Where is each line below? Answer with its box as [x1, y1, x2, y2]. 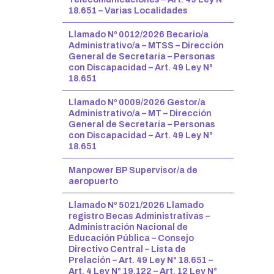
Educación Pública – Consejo [68, 233, 194, 243]
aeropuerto [68, 176, 118, 186]
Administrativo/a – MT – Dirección [68, 108, 212, 118]
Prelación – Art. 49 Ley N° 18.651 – [68, 255, 213, 265]
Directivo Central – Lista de [68, 244, 186, 254]
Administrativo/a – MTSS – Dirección [68, 40, 224, 50]
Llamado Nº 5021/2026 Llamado [68, 200, 204, 210]
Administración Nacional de [68, 222, 188, 232]
